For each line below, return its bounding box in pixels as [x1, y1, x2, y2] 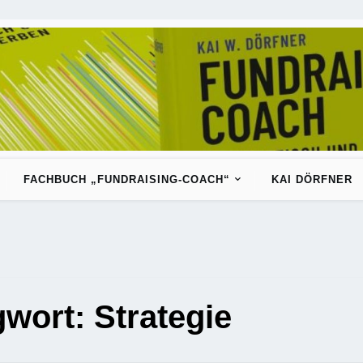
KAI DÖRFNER [271, 173, 352, 186]
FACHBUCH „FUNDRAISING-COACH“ [23, 173, 230, 186]
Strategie [93, 298, 232, 335]
